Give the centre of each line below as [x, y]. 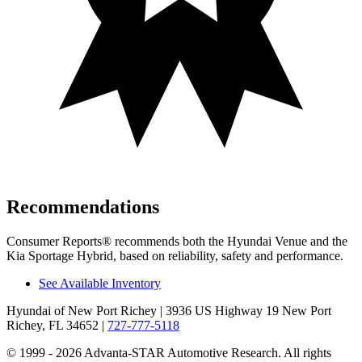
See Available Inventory [100, 283]
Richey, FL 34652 [53, 325]
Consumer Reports [54, 241]
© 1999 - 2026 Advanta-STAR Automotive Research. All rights [169, 353]
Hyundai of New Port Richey [82, 311]
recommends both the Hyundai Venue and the [229, 241]
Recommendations [83, 207]
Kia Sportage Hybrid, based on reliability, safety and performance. [175, 256]
